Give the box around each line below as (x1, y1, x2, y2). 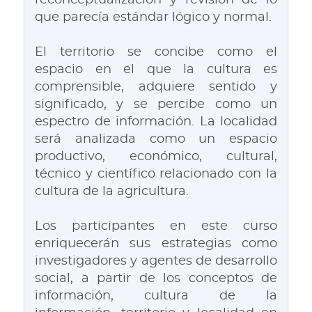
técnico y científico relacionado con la (35, 168, 277, 181)
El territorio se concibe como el (35, 46, 277, 59)
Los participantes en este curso (35, 220, 277, 233)
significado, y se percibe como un (35, 98, 277, 111)
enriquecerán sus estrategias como (35, 237, 277, 251)
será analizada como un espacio (35, 133, 277, 146)
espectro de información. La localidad (35, 116, 277, 129)
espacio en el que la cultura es (35, 63, 277, 77)
